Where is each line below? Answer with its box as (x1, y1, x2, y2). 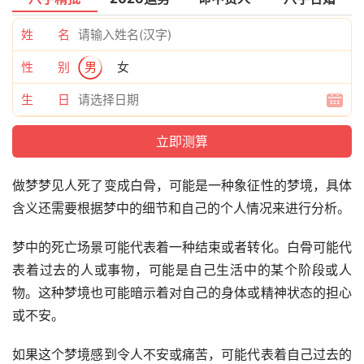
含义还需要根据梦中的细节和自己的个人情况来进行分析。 (12, 200, 350, 217)
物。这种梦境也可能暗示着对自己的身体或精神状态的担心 (12, 284, 352, 301)
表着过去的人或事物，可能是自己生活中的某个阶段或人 (12, 262, 352, 279)
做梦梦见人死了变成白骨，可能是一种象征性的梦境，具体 (12, 177, 352, 194)
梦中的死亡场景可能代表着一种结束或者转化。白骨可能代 (12, 239, 352, 256)
